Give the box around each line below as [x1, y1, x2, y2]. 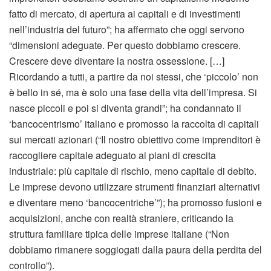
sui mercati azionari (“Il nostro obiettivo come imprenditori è [9, 132, 261, 147]
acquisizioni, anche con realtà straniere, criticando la [9, 211, 233, 226]
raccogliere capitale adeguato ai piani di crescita [9, 148, 216, 163]
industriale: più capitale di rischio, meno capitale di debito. [9, 164, 256, 178]
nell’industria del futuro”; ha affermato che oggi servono [9, 22, 244, 37]
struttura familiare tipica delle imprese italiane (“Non [9, 227, 229, 241]
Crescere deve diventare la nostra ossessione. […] [9, 54, 224, 68]
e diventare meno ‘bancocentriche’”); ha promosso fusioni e [9, 195, 262, 210]
